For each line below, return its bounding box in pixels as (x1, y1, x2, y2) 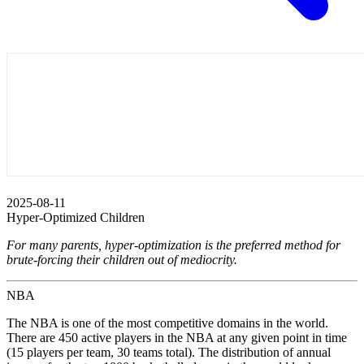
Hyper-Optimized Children (6, 210, 145, 225)
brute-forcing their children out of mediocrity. (6, 253, 237, 267)
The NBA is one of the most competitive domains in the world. (6, 316, 328, 331)
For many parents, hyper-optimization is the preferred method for (6, 238, 340, 253)
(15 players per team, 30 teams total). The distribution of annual (6, 345, 331, 360)
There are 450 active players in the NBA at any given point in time (6, 331, 347, 345)
